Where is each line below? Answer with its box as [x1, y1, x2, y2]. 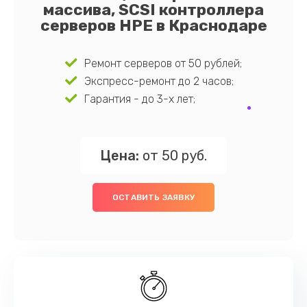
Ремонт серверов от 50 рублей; [84, 57, 242, 70]
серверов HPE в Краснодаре [40, 16, 267, 35]
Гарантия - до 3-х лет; [84, 93, 195, 106]
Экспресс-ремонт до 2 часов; [84, 75, 234, 88]
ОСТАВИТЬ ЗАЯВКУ [112, 193, 195, 202]
